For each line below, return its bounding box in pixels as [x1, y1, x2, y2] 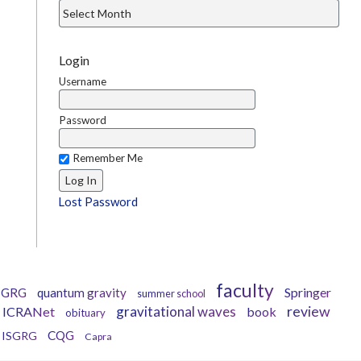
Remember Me [72, 151, 143, 165]
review [287, 303, 330, 321]
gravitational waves [116, 303, 236, 321]
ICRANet [2, 304, 55, 320]
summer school [137, 288, 205, 301]
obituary [65, 306, 106, 320]
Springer [284, 284, 331, 301]
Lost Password [58, 194, 139, 210]
